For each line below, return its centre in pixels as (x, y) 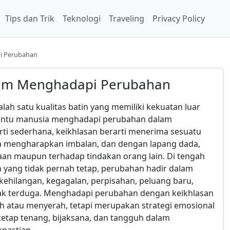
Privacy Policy (179, 18)
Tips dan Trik (30, 18)
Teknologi (82, 18)
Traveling (127, 18)
